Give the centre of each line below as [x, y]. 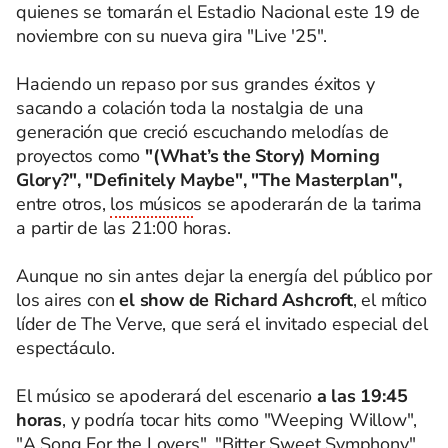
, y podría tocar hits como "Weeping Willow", [240, 420]
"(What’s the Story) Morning [262, 156]
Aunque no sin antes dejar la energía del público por [224, 276]
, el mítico [389, 300]
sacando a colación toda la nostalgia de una [190, 108]
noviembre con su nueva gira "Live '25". [172, 36]
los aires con [68, 300]
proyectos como [81, 156]
